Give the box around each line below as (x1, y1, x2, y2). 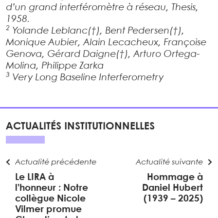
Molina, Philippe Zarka (6, 61, 104, 71)
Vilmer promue (15, 205, 82, 214)
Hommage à (146, 173, 203, 182)
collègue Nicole (15, 194, 86, 203)
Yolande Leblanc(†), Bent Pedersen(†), (10, 26, 184, 36)
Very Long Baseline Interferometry (10, 73, 163, 82)
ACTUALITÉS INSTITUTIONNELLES (6, 121, 155, 131)
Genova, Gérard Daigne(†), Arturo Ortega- (6, 50, 200, 59)
